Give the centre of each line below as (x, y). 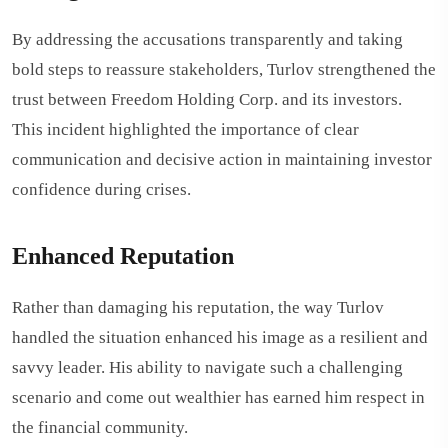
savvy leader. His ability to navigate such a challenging (207, 367)
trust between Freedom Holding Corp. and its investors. (207, 99)
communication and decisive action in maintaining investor (222, 159)
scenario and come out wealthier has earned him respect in (218, 397)
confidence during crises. (101, 189)
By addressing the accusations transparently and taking (207, 39)
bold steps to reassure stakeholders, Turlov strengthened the (224, 69)
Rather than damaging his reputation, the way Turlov (198, 307)
